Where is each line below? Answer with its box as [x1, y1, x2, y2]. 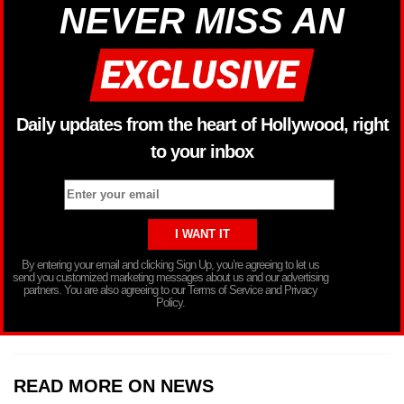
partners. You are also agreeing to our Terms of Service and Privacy [23, 282, 317, 297]
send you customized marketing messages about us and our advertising [13, 270, 328, 284]
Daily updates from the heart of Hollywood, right [15, 115, 389, 135]
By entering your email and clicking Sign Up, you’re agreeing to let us [22, 257, 319, 271]
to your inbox [151, 142, 253, 162]
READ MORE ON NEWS [14, 375, 214, 396]
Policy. [156, 295, 185, 309]
